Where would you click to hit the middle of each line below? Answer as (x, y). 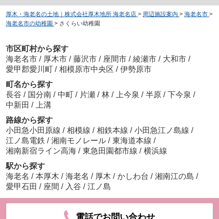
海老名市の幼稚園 (29, 24)
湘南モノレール (79, 140)
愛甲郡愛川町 (29, 69)
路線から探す (29, 120)
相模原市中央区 (86, 69)
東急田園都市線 (111, 151)
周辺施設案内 (160, 14)
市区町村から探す (37, 48)
